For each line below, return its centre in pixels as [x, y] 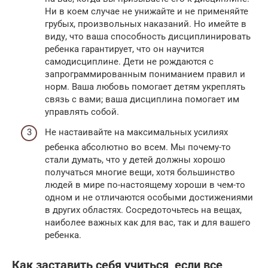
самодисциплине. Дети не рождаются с [129, 62]
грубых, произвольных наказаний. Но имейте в [146, 24]
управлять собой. [82, 112]
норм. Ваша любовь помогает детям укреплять [145, 87]
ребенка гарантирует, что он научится [124, 49]
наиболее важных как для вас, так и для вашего [148, 222]
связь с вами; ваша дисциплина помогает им [142, 100]
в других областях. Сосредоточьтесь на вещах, [143, 210]
